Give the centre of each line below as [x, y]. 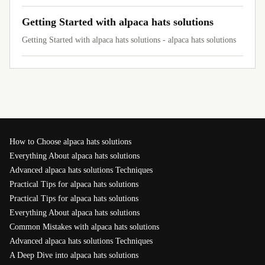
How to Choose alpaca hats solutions [70, 142]
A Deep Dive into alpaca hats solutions [74, 255]
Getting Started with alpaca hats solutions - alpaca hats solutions [129, 40]
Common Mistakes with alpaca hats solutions [84, 227]
